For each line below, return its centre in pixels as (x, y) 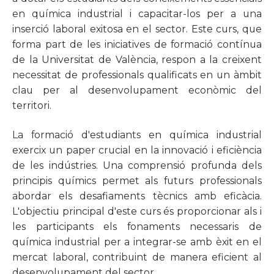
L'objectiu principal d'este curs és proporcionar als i (137, 212)
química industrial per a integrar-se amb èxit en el (137, 242)
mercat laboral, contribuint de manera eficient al (137, 257)
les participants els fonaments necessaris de (137, 227)
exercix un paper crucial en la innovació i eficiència (137, 150)
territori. (32, 105)
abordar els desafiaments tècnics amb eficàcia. (137, 196)
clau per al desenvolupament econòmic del (137, 90)
